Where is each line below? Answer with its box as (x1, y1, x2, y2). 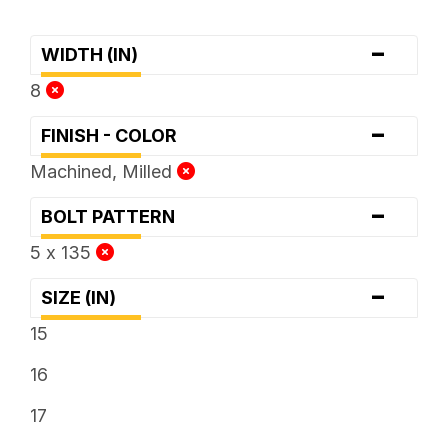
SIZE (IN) (40, 286, 128, 308)
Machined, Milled (29, 160, 177, 182)
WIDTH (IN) (40, 43, 150, 65)
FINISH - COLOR (40, 124, 189, 146)
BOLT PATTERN (40, 205, 187, 227)
